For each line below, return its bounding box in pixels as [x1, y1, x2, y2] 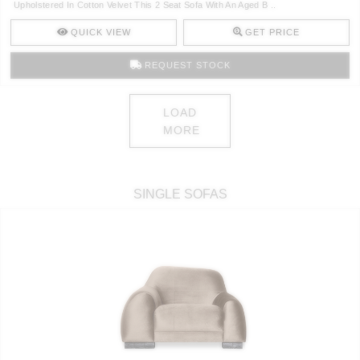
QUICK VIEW [70, 27, 131, 38]
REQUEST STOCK [144, 60, 231, 71]
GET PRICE [245, 27, 300, 38]
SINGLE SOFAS [133, 187, 227, 202]
